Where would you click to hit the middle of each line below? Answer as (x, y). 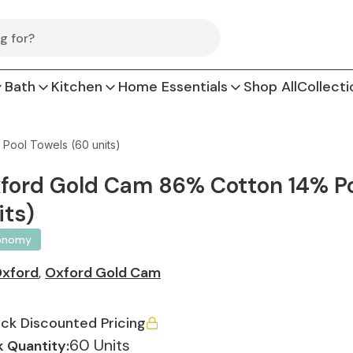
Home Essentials (173, 87)
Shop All (270, 87)
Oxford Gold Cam (103, 273)
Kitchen (77, 87)
